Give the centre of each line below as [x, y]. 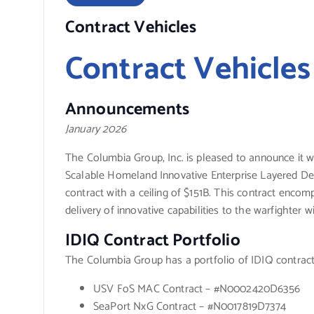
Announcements [128, 110]
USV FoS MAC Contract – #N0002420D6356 [197, 289]
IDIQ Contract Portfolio [153, 241]
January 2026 [96, 130]
